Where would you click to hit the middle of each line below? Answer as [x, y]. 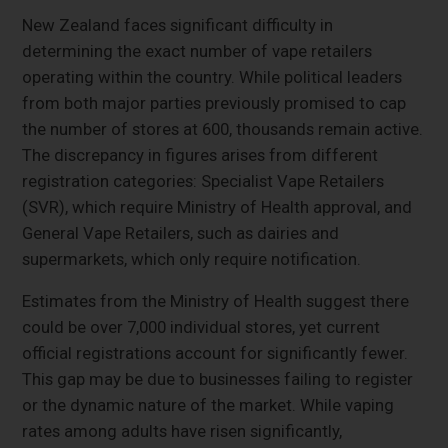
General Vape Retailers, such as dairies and [181, 232]
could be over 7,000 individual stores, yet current [201, 326]
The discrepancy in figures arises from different [200, 154]
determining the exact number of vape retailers [197, 50]
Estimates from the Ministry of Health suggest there [216, 300]
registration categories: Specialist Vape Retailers [203, 180]
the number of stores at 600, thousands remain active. [223, 128]
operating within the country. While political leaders [212, 76]
